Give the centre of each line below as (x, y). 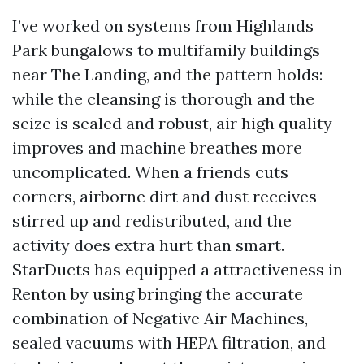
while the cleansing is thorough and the (163, 99)
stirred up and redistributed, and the (152, 221)
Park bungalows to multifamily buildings (166, 50)
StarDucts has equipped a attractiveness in (178, 269)
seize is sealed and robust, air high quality (172, 123)
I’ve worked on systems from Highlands (163, 26)
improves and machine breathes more (157, 147)
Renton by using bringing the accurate (158, 294)
